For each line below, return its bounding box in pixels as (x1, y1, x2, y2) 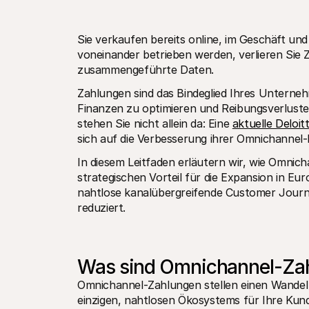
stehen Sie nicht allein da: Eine (77, 117, 232, 130)
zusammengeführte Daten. (77, 63, 214, 77)
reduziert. (77, 201, 126, 215)
